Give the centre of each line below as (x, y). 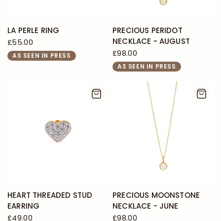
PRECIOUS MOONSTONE (156, 195)
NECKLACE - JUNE (146, 206)
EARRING (24, 206)
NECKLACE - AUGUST (151, 41)
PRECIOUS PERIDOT (147, 30)
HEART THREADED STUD (50, 195)
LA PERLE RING (34, 30)
